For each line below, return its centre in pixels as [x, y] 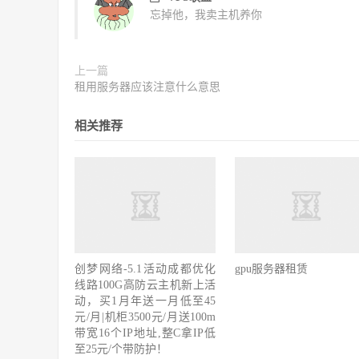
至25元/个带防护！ [121, 349]
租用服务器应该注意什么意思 [147, 87]
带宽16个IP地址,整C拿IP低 [145, 333]
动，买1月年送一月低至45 [145, 301]
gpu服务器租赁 [272, 268]
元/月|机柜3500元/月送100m [145, 317]
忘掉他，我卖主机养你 [206, 14]
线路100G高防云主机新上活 [145, 284]
